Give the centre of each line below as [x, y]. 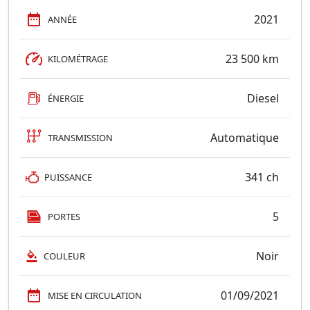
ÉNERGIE [66, 98]
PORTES [64, 216]
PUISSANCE [68, 177]
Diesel [263, 98]
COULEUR [64, 256]
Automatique [245, 138]
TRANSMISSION [80, 137]
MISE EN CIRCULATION [95, 295]
